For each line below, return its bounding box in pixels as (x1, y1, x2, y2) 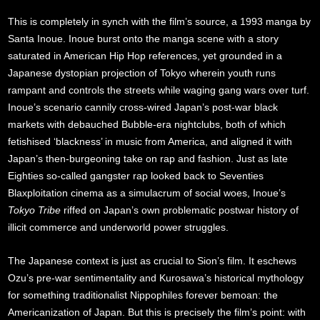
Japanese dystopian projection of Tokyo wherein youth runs (8, 66, 276, 79)
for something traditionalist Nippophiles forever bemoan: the (8, 289, 279, 301)
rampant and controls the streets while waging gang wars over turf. (8, 84, 310, 96)
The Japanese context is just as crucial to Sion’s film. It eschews (8, 254, 297, 266)
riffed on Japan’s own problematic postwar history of (61, 204, 299, 216)
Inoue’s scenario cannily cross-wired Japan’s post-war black (8, 101, 279, 113)
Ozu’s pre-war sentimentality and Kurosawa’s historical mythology (8, 271, 304, 284)
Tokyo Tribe (8, 204, 61, 216)
